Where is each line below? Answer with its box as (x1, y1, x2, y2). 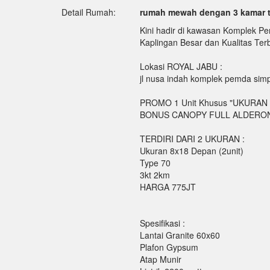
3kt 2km (139, 169, 170, 181)
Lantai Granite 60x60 (139, 229, 220, 242)
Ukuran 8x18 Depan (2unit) (139, 145, 243, 157)
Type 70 (139, 157, 171, 169)
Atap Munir (139, 253, 181, 266)
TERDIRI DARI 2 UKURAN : (139, 133, 245, 145)
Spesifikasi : (139, 217, 185, 230)
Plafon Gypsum (139, 241, 198, 254)
